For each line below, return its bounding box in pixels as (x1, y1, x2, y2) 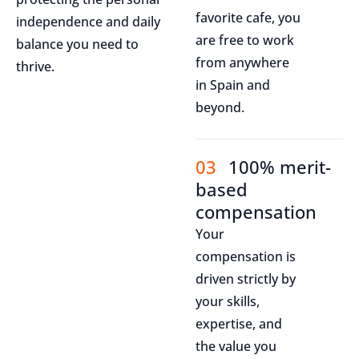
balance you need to (16, 35, 139, 53)
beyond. (196, 98, 245, 116)
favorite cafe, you (196, 8, 301, 26)
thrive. (16, 58, 54, 75)
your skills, (196, 292, 260, 311)
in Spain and (196, 75, 271, 94)
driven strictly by (196, 270, 296, 288)
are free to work (196, 30, 295, 49)
